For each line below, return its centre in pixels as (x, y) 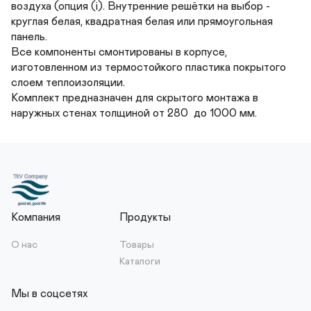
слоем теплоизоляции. (68, 83)
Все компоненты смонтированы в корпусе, (119, 52)
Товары (137, 245)
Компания (36, 217)
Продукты (145, 217)
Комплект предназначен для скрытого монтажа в (135, 98)
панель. (29, 37)
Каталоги (140, 262)
